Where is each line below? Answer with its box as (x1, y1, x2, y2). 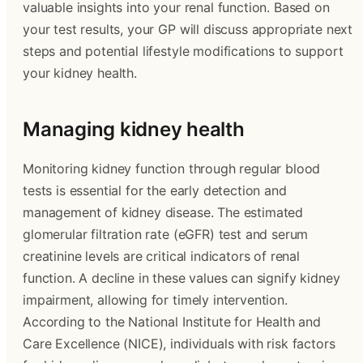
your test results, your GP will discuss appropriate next (23, 21, 353, 37)
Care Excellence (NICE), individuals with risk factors (23, 335, 335, 352)
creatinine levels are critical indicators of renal (23, 248, 300, 264)
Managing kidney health (23, 117, 245, 141)
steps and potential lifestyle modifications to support (23, 43, 344, 59)
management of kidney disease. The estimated (23, 204, 304, 220)
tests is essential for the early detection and (23, 182, 287, 199)
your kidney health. (23, 65, 137, 81)
